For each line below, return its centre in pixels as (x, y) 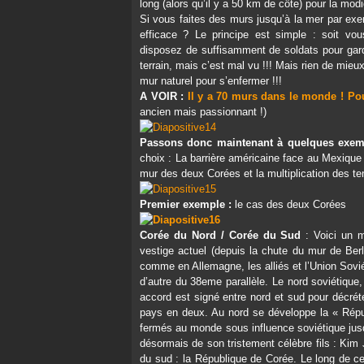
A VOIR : (164, 96)
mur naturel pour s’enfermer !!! (211, 81)
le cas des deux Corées (289, 204)
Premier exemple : (186, 204)
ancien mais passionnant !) (203, 112)
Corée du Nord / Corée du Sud (221, 235)
